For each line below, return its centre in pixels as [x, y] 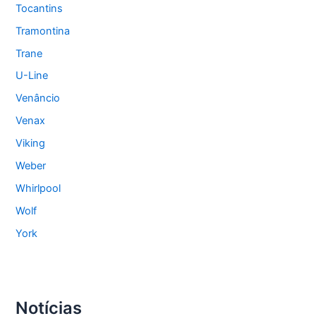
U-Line [32, 76]
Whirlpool [38, 189]
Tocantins [39, 8]
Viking [31, 144]
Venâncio [38, 98]
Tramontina [43, 31]
